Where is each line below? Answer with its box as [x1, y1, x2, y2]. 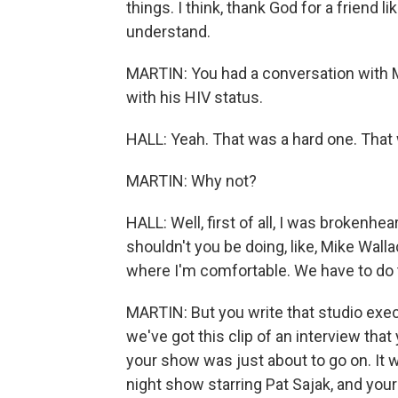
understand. [126, 22, 211, 41]
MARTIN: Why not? [126, 171, 257, 190]
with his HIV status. [126, 88, 263, 107]
